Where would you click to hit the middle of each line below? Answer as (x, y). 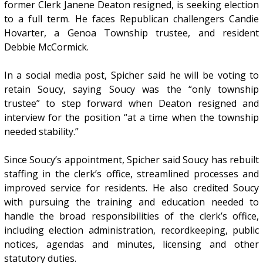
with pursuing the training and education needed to (131, 202)
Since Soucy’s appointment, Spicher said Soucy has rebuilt (131, 159)
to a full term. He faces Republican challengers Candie (131, 18)
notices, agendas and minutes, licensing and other (131, 244)
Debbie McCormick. (46, 47)
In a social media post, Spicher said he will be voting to (131, 75)
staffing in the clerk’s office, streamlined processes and (131, 173)
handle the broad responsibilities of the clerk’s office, (131, 216)
